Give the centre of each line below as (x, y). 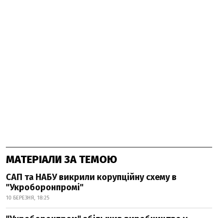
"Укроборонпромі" (45, 187)
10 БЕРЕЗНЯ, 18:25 (27, 198)
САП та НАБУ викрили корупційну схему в (91, 177)
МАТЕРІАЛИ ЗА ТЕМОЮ (62, 159)
